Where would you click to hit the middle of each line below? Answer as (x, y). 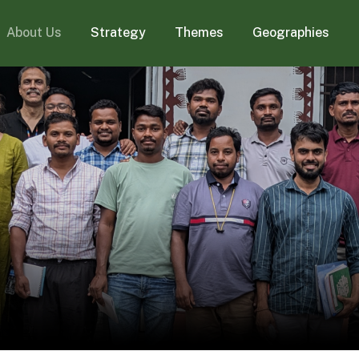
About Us (34, 33)
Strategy (119, 33)
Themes (200, 33)
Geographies (291, 33)
